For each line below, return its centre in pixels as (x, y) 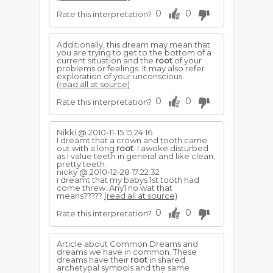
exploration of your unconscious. (120, 76)
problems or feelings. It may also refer (131, 68)
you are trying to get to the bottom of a (134, 52)
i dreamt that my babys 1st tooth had (128, 180)
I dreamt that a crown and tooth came (132, 140)
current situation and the (106, 60)
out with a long (87, 148)
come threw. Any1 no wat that (115, 188)
